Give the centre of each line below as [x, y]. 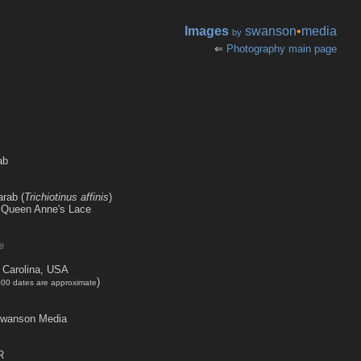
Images [207, 31]
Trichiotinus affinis [66, 197]
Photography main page [282, 49]
